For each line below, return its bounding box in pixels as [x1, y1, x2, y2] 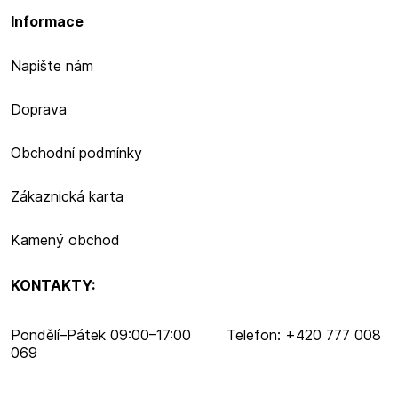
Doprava [11, 100, 67, 118]
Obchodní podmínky [11, 144, 142, 162]
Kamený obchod [11, 231, 120, 249]
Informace [11, 12, 84, 30]
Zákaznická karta [11, 187, 123, 205]
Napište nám [11, 57, 93, 75]
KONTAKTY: [11, 276, 95, 294]
